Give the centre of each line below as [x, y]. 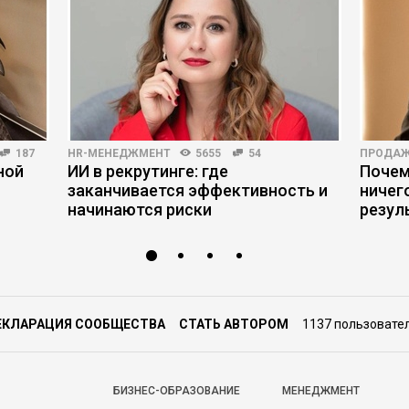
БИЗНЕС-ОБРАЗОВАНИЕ [177, 391]
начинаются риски [140, 210]
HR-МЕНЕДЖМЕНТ [119, 153]
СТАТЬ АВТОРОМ [234, 324]
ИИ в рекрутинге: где [148, 171]
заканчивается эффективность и [198, 190]
